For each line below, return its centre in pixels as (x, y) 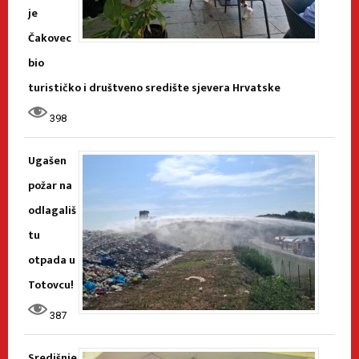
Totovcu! (51, 285)
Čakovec (50, 38)
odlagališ (52, 211)
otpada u (52, 260)
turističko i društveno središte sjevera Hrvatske (154, 88)
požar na (50, 186)
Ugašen (47, 161)
